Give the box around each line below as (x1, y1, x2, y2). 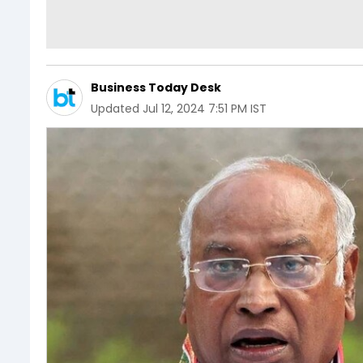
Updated (91, 100, 139, 117)
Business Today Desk (91, 79, 221, 96)
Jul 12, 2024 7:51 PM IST (143, 100, 267, 117)
